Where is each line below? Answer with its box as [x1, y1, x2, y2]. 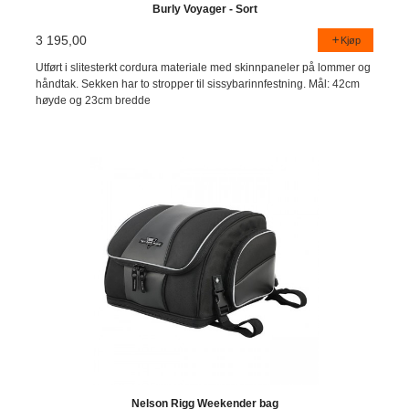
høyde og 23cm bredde [36, 94, 152, 108]
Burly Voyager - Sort [152, 2, 257, 16]
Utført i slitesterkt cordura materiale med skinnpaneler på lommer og [36, 61, 372, 75]
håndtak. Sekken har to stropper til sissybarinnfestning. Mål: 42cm [36, 78, 361, 91]
